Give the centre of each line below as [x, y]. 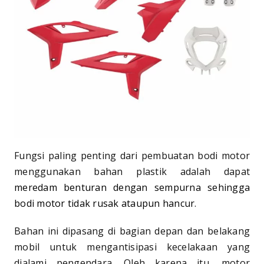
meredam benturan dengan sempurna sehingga [132, 187]
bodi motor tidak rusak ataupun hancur [105, 203]
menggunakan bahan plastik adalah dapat [132, 171]
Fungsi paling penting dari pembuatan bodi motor [132, 155]
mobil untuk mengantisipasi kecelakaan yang [132, 247]
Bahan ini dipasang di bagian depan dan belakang [132, 231]
